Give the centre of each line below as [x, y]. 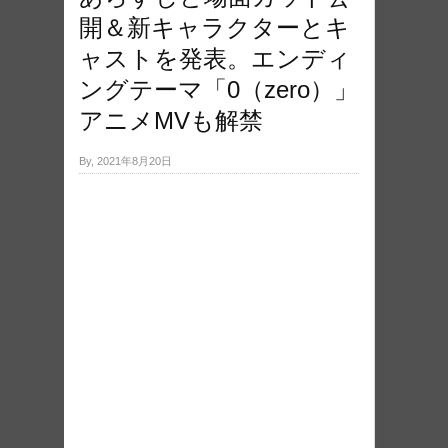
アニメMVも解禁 [171, 121]
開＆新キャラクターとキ [214, 28]
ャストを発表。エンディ [215, 59]
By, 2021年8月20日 [125, 161]
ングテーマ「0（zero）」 [218, 90]
